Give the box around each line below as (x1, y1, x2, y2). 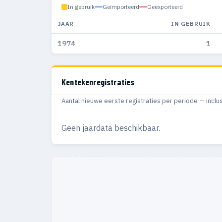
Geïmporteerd (103, 3, 139, 11)
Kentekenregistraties (61, 76, 135, 88)
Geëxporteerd (147, 3, 183, 11)
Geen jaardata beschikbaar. (61, 123, 160, 133)
